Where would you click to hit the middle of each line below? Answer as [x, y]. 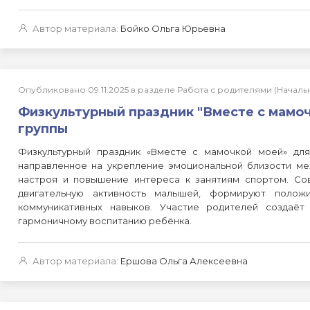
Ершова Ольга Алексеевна [184, 261]
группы [43, 129]
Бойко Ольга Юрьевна [173, 28]
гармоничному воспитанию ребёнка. [105, 221]
